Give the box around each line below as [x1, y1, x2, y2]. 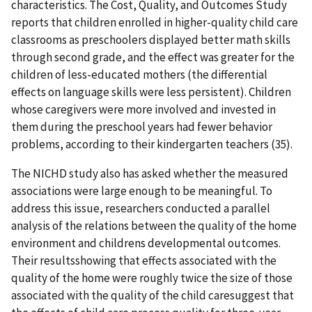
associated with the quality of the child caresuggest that [11, 288, 294, 304]
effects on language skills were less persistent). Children [11, 84, 291, 100]
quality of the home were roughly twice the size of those [11, 270, 292, 286]
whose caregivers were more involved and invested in [11, 102, 276, 118]
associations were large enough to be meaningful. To [11, 183, 272, 199]
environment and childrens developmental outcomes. [11, 235, 281, 251]
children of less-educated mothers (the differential [11, 67, 267, 83]
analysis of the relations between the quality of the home [11, 218, 297, 234]
